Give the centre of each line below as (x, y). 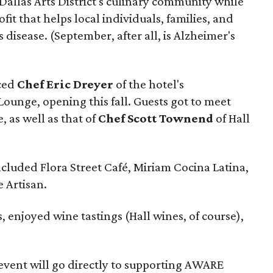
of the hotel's (150, 84)
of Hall (232, 118)
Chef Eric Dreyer (66, 84)
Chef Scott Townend (156, 118)
